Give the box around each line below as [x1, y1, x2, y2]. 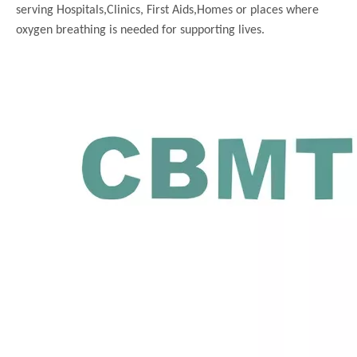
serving [16, 3, 57, 17]
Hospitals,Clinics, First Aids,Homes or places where [57, 3, 319, 17]
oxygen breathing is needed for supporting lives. [16, 23, 265, 37]
